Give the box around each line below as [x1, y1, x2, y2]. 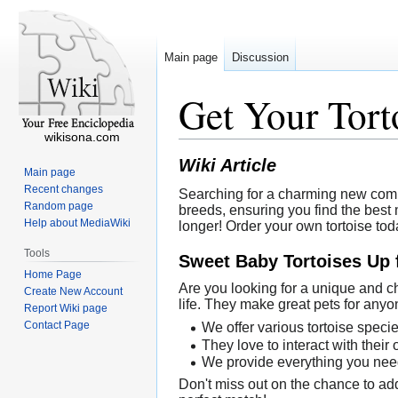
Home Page [24, 267, 83, 281]
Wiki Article [179, 155, 276, 176]
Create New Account [24, 284, 123, 298]
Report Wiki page [24, 301, 108, 314]
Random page [24, 199, 94, 212]
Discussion [232, 51, 289, 65]
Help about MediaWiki [24, 216, 131, 229]
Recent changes [24, 182, 104, 195]
